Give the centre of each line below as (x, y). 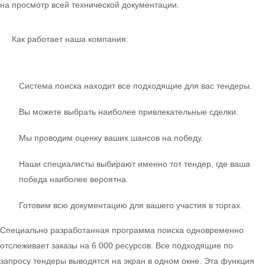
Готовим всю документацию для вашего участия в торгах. (131, 206)
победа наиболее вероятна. (74, 180)
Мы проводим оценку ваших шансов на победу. (111, 138)
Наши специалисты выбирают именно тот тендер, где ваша (135, 164)
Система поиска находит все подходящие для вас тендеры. (135, 86)
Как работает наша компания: (70, 39)
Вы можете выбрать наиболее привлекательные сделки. (129, 112)
